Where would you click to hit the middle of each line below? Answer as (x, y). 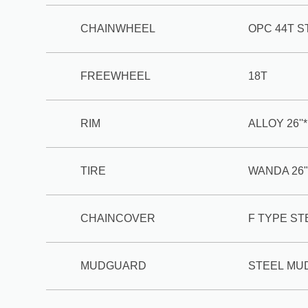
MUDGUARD (114, 266)
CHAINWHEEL (118, 29)
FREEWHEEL (116, 76)
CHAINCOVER (118, 218)
